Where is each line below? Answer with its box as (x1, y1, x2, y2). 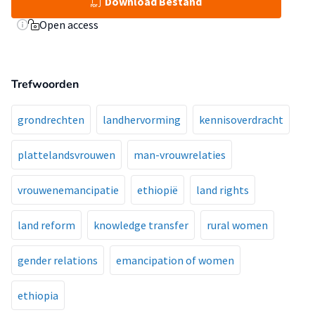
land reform (18, 218, 75, 232)
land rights (196, 183, 249, 197)
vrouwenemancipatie (18, 183, 119, 197)
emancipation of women (116, 253, 234, 267)
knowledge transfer (94, 218, 188, 232)
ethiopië (137, 183, 178, 197)
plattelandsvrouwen (18, 148, 115, 162)
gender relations (18, 253, 98, 267)
